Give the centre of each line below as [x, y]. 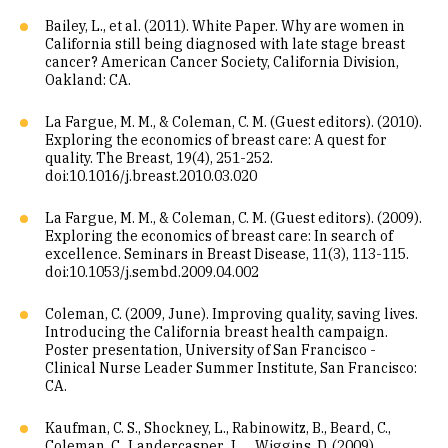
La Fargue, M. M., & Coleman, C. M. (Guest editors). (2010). [233, 122]
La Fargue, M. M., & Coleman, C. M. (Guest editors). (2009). [233, 218]
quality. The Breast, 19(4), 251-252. [159, 158]
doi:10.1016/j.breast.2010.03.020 [151, 176]
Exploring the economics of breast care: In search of [219, 236]
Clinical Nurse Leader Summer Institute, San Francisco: [231, 368]
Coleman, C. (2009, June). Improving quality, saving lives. [231, 314]
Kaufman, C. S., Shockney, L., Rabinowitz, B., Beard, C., [218, 428]
